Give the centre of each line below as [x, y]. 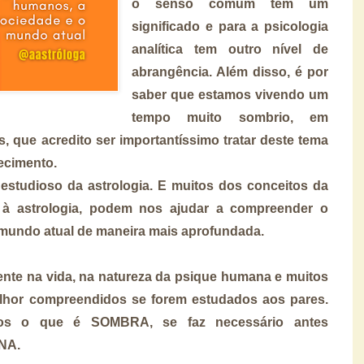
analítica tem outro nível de [230, 49]
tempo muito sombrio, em [230, 117]
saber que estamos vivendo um [230, 94]
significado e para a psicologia [230, 26]
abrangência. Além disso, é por [230, 71]
